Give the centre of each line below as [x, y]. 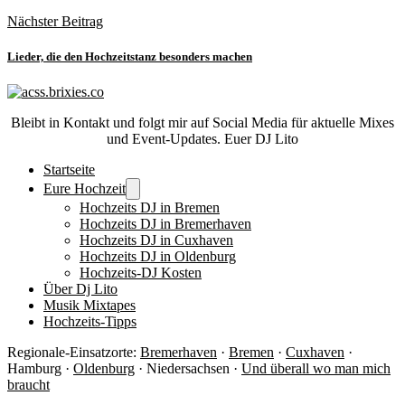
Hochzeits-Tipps [90, 322]
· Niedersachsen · [188, 369]
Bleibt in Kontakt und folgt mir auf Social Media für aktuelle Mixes [202, 123]
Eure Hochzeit [85, 189]
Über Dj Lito [80, 289]
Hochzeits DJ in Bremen [150, 208]
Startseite [69, 170]
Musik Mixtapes [89, 306]
